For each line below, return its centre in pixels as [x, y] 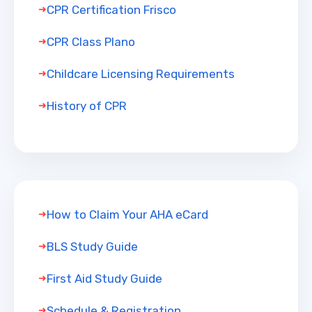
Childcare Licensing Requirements [141, 74]
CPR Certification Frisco [111, 10]
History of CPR [87, 106]
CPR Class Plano [91, 42]
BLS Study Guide [92, 247]
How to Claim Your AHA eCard [127, 215]
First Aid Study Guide [104, 279]
